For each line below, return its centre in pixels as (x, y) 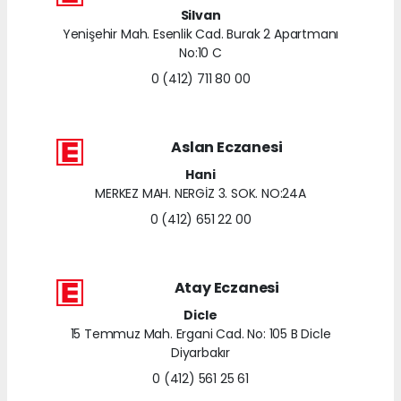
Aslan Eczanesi (227, 147)
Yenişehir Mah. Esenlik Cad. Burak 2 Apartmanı (200, 34)
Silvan (200, 15)
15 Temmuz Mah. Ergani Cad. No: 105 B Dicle (200, 333)
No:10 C (200, 52)
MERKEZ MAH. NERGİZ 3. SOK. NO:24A (200, 193)
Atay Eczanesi (227, 287)
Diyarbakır (200, 352)
